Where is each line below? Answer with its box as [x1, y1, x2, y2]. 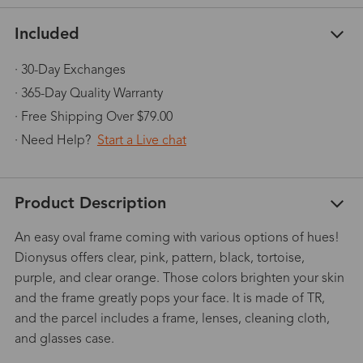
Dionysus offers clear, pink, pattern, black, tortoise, [14, 251, 305, 265]
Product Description [14, 195, 166, 212]
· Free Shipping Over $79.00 [14, 110, 173, 124]
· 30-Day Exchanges [14, 63, 126, 77]
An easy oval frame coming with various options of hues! [14, 231, 340, 245]
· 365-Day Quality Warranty [14, 87, 163, 100]
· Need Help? [14, 134, 97, 147]
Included [14, 26, 79, 43]
